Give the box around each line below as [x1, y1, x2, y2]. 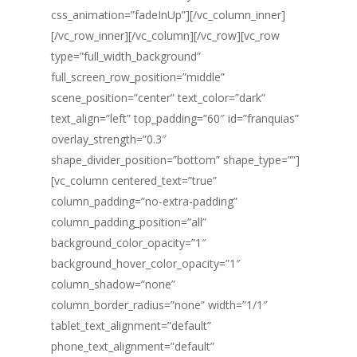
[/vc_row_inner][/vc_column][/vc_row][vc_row [51, 28, 280, 43]
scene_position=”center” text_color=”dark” [51, 90, 265, 105]
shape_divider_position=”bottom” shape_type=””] [51, 152, 300, 167]
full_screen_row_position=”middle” [51, 69, 225, 84]
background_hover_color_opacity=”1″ [51, 256, 241, 271]
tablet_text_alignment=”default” [51, 318, 211, 333]
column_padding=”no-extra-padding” [51, 194, 237, 209]
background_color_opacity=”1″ [51, 235, 206, 250]
